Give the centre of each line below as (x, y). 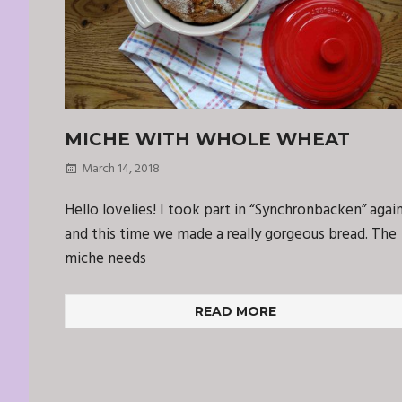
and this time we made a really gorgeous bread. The (231, 235)
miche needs (105, 259)
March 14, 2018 (121, 170)
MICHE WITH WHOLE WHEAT (207, 140)
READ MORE (235, 311)
